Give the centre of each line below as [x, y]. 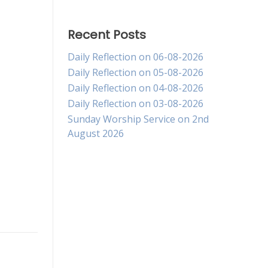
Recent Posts [106, 35]
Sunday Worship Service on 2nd [138, 119]
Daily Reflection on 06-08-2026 [135, 57]
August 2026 [95, 134]
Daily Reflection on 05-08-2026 [135, 73]
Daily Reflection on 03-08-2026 [135, 104]
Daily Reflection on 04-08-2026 [135, 88]
